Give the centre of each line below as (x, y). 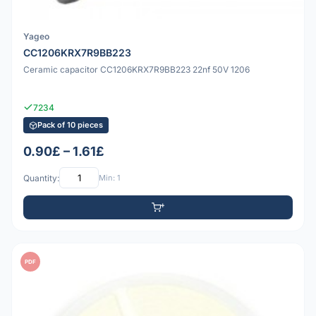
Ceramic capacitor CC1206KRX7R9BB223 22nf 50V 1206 (136, 69)
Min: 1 (109, 177)
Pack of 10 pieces (70, 125)
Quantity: (41, 178)
